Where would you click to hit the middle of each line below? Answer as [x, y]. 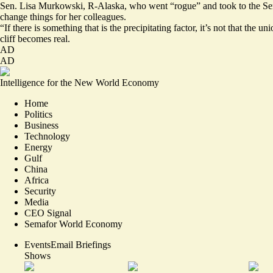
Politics [38, 114]
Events [37, 244]
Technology [47, 136]
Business [41, 125]
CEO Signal [48, 213]
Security [40, 191]
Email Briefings [81, 244]
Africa [37, 180]
